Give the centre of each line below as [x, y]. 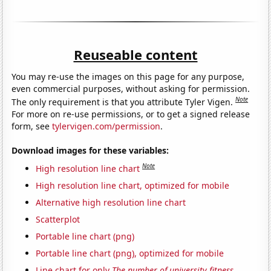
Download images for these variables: [90, 151]
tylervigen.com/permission [106, 126]
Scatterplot [58, 219]
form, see [32, 126]
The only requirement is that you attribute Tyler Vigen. [124, 102]
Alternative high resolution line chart [111, 202]
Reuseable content [135, 54]
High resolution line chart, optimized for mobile [133, 185]
